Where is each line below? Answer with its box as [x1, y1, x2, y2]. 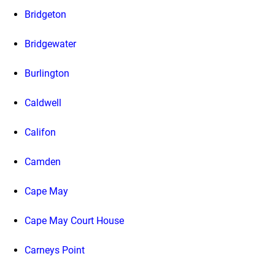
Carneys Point [25, 244, 85, 256]
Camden [25, 155, 61, 168]
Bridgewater [25, 37, 76, 50]
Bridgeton [25, 8, 66, 20]
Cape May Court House [25, 214, 124, 227]
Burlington [25, 67, 69, 79]
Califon [25, 126, 56, 138]
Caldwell [25, 96, 61, 109]
